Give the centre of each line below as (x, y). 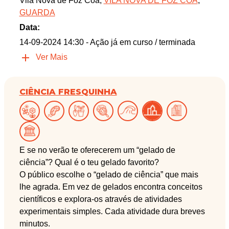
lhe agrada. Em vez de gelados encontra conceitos (111, 187)
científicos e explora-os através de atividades (100, 199)
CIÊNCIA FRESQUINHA (68, 92)
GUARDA (37, 13)
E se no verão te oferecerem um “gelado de (97, 150)
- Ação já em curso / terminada (140, 42)
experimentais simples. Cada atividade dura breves (112, 212)
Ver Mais (51, 57)
